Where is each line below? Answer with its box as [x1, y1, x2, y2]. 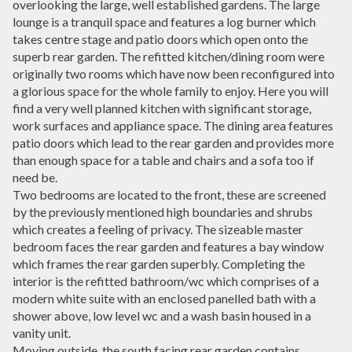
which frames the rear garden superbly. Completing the [13, 255, 305, 271]
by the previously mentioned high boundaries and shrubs [13, 203, 313, 219]
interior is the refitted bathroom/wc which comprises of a [13, 273, 319, 288]
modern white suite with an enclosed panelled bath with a [13, 290, 316, 306]
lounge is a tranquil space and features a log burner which [13, 13, 316, 29]
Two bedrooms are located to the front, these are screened [13, 186, 326, 202]
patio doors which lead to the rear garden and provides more [13, 134, 334, 150]
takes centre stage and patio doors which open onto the [13, 31, 308, 46]
